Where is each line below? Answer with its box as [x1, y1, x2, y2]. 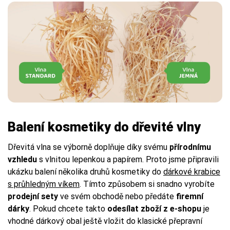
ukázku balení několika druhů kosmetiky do [8, 167, 163, 177]
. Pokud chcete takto [29, 204, 107, 214]
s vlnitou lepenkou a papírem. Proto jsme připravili [37, 155, 219, 165]
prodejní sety [8, 191, 60, 202]
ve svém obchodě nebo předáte [60, 191, 176, 202]
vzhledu [8, 155, 37, 165]
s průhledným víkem [8, 179, 80, 189]
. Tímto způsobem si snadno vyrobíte [80, 179, 215, 189]
